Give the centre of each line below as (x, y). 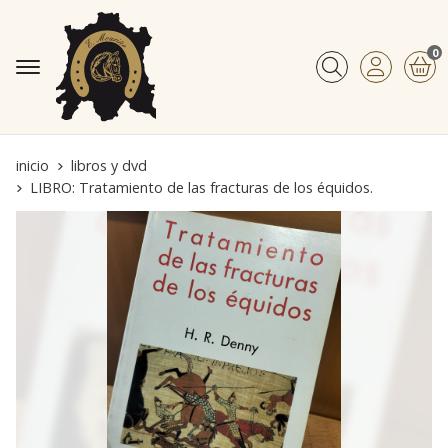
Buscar (341, 81)
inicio (32, 166)
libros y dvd (109, 166)
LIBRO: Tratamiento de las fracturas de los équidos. (201, 188)
